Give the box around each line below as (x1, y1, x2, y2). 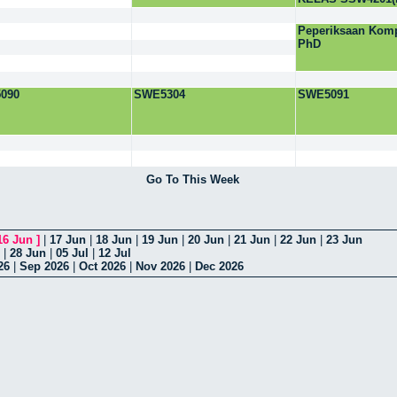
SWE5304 (134, 88, 185, 102)
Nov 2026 (136, 260, 185, 274)
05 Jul (56, 246, 89, 261)
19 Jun (142, 233, 178, 247)
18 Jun (96, 233, 132, 247)
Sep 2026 (19, 260, 69, 274)
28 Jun (10, 246, 46, 261)
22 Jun (280, 233, 316, 247)
